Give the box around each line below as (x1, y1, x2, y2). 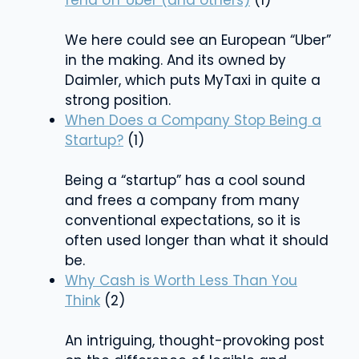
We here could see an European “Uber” (65, 30, 331, 50)
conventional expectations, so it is (65, 210, 301, 230)
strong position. (65, 90, 171, 110)
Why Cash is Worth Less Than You (65, 270, 297, 290)
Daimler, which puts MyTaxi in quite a (65, 70, 321, 90)
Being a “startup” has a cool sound (65, 170, 305, 190)
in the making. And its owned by (65, 50, 286, 70)
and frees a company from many (65, 190, 300, 210)
